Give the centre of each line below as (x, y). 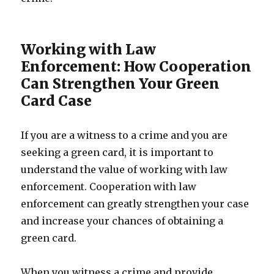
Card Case (57, 101)
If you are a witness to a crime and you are (124, 135)
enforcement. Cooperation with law (109, 187)
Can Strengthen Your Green (120, 83)
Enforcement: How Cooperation (136, 66)
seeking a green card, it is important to (117, 152)
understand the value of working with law (124, 169)
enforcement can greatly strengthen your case (135, 204)
